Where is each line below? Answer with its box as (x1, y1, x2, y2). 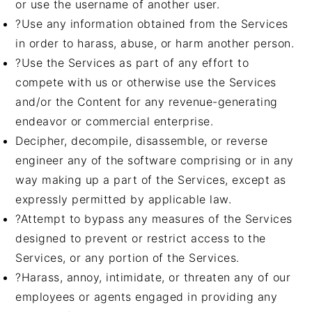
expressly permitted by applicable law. (15, 192, 232, 206)
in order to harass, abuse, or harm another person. (15, 36, 295, 50)
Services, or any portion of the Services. (15, 251, 240, 265)
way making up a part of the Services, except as (15, 173, 286, 187)
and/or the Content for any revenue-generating (15, 95, 278, 109)
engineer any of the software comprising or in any (15, 153, 294, 167)
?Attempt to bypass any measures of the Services (15, 212, 292, 226)
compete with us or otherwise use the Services (15, 75, 276, 89)
